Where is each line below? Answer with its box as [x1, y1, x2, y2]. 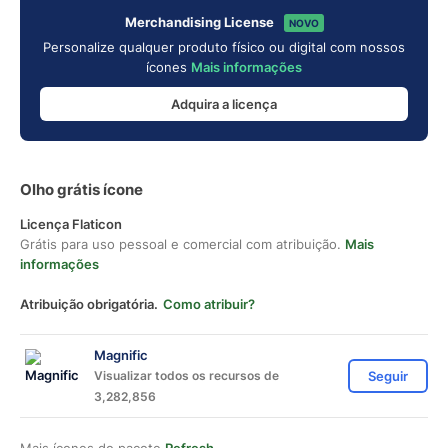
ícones [146, 59, 191, 75]
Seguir [368, 368, 408, 384]
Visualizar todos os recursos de [94, 368, 279, 383]
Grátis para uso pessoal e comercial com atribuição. [20, 236, 345, 252]
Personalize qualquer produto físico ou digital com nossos [43, 39, 405, 55]
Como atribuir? [163, 296, 255, 312]
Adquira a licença [171, 95, 277, 112]
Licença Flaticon [20, 216, 122, 232]
